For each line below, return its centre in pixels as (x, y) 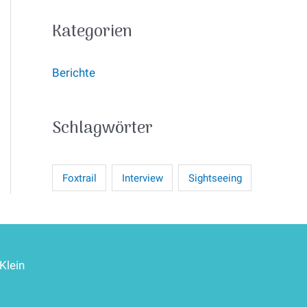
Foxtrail (79, 178)
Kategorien (92, 32)
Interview (142, 178)
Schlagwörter (102, 129)
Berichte (74, 72)
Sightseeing (215, 178)
